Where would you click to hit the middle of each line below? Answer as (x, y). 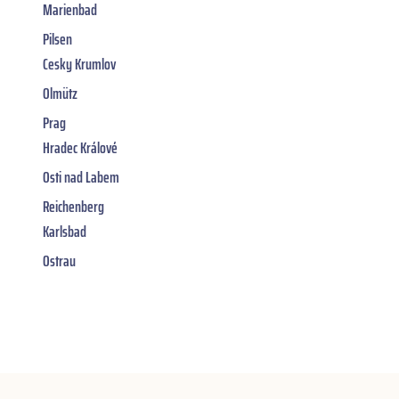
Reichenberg (73, 206)
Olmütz (60, 93)
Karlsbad (65, 231)
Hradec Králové (80, 147)
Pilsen (57, 39)
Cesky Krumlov (79, 64)
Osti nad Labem (81, 177)
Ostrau (59, 261)
